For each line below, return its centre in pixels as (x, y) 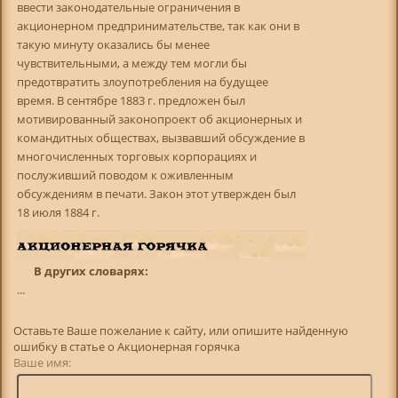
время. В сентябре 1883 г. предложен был (131, 100)
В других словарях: (92, 271)
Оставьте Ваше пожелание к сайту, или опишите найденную (181, 331)
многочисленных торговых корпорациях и (136, 156)
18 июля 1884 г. (58, 212)
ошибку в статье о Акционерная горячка (127, 347)
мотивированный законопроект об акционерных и (159, 119)
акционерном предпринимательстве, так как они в (158, 25)
